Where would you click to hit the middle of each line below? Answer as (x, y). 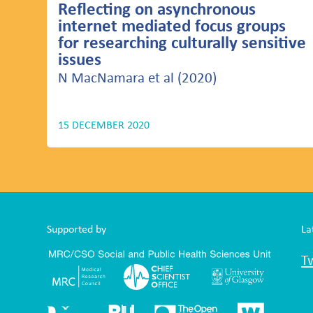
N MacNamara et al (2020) (138, 77)
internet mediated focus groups (172, 25)
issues (80, 59)
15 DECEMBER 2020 (104, 124)
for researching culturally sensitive (182, 42)
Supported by (77, 228)
